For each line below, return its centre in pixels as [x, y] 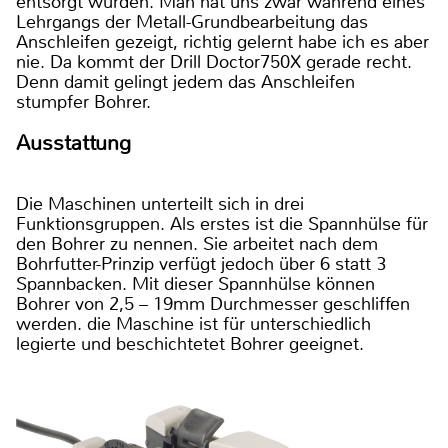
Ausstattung [73, 142]
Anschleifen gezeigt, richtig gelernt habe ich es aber [222, 41]
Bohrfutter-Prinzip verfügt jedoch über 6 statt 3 [201, 263]
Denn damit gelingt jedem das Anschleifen [185, 81]
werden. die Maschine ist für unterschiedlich [193, 323]
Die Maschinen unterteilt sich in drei [160, 203]
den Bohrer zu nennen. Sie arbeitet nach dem [197, 243]
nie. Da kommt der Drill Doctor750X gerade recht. [214, 61]
